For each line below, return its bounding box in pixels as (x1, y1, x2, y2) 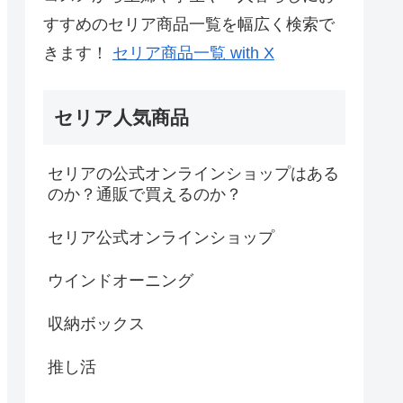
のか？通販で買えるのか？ (48, 185, 242, 204)
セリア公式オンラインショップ (48, 228, 274, 247)
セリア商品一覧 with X (112, 44, 274, 63)
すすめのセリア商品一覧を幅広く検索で (43, 15, 335, 34)
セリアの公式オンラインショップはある (48, 165, 339, 184)
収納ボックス (48, 314, 145, 333)
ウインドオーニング (48, 271, 193, 290)
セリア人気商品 (54, 107, 189, 129)
